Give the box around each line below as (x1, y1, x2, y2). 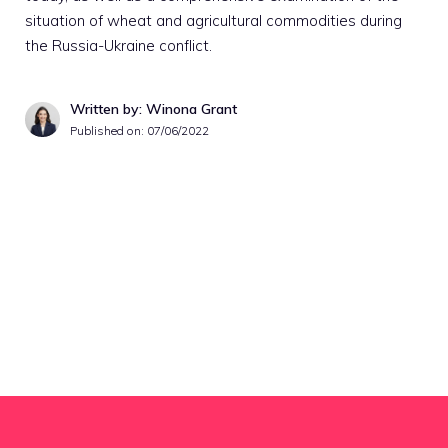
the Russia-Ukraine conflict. (25, 35, 212, 55)
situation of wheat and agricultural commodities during (25, 10, 402, 30)
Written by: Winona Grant (70, 99, 237, 118)
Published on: (70, 122, 147, 138)
